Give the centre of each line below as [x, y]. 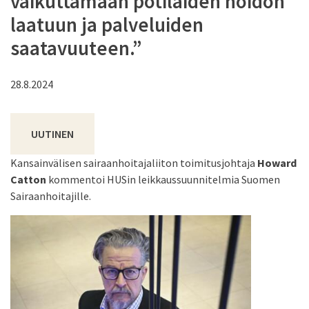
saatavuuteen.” [76, 48]
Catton [28, 180]
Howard [277, 163]
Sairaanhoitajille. [51, 196]
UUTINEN [52, 134]
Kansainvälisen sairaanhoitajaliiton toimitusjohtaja [134, 163]
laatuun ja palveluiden [107, 24]
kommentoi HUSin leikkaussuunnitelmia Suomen [163, 180]
